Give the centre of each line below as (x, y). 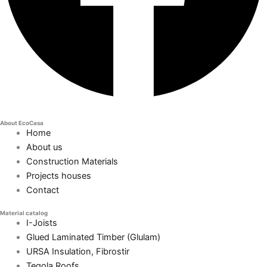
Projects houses (58, 176)
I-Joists (41, 223)
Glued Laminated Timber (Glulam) (93, 237)
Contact (42, 190)
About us (44, 148)
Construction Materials (72, 162)
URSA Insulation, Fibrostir (77, 252)
